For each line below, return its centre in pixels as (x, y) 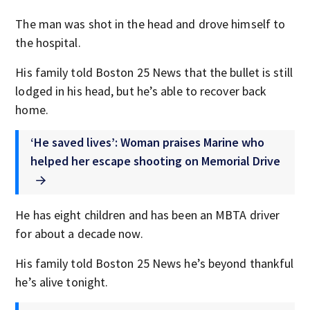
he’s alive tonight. (62, 282)
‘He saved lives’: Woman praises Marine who (148, 142)
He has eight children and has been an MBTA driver (148, 215)
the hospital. (48, 43)
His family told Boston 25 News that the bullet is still (154, 72)
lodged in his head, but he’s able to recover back (141, 91)
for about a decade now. (79, 233)
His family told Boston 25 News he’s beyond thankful (155, 263)
